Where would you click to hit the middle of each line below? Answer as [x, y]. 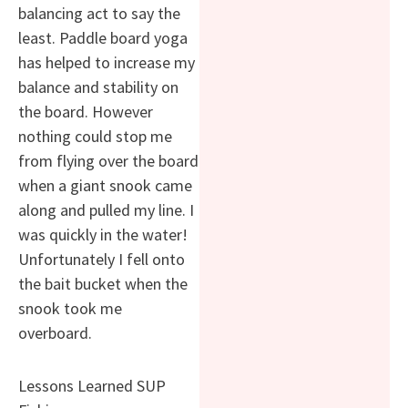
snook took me [70, 308]
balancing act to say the [99, 13]
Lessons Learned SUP [92, 386]
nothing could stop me [95, 136]
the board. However [86, 111]
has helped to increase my [107, 62]
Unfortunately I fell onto [102, 259]
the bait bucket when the [103, 283]
